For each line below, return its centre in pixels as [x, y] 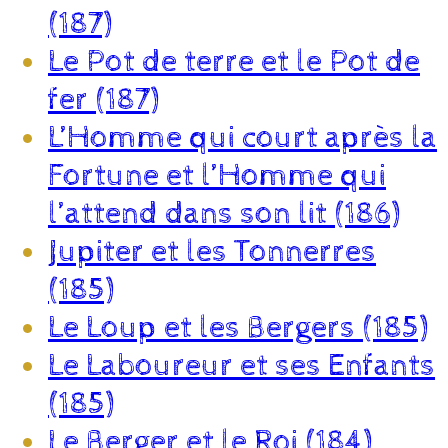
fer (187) [103, 99]
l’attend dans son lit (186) [224, 213]
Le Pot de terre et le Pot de [234, 61]
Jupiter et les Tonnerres [212, 251]
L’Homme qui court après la [242, 137]
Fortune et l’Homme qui [217, 175]
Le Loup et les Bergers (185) [238, 327]
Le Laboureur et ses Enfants [241, 365]
